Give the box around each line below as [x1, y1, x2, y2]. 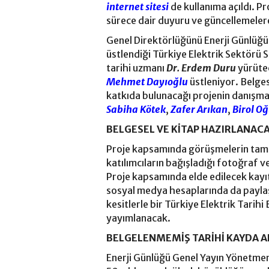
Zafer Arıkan [171, 103, 228, 116]
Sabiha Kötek [106, 103, 166, 116]
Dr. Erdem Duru [166, 62, 236, 74]
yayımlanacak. [106, 212, 172, 225]
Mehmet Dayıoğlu [106, 76, 188, 88]
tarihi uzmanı [106, 62, 166, 74]
